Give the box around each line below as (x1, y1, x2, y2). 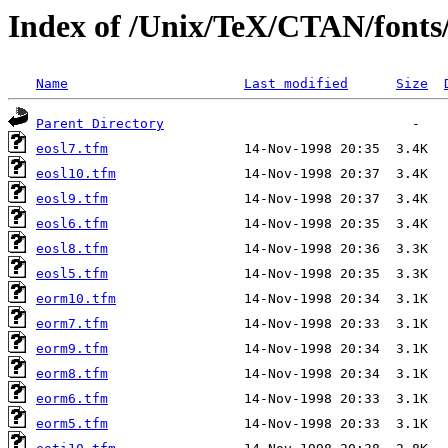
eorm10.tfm (36, 291, 116, 307)
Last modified (244, 76, 348, 92)
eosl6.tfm (36, 216, 108, 232)
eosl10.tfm (36, 166, 116, 182)
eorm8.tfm (36, 366, 108, 382)
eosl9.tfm (36, 191, 108, 207)
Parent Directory (36, 116, 164, 132)
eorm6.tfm (36, 391, 108, 407)
